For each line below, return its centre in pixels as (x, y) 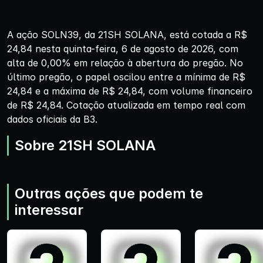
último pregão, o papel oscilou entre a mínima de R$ (126, 77)
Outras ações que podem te (109, 193)
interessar (49, 210)
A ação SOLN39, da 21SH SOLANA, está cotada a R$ (127, 34)
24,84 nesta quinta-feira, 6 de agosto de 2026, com (123, 48)
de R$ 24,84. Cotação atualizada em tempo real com (126, 105)
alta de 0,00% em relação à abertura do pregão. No (125, 63)
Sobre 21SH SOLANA (85, 145)
